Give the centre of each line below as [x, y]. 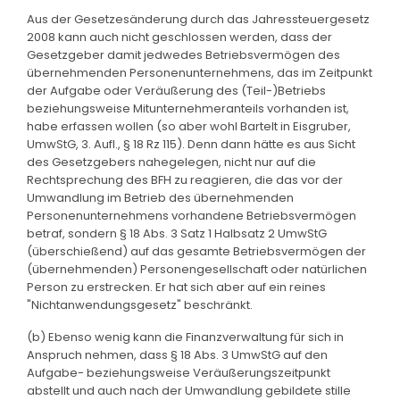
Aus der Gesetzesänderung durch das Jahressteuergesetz [198, 19]
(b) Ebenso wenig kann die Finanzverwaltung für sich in [185, 337]
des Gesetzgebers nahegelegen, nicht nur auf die [171, 162]
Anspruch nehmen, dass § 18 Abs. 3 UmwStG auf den [177, 354]
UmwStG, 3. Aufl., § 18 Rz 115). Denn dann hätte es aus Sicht [191, 144]
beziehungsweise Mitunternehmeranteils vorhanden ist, [188, 108]
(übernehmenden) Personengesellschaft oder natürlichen [197, 269]
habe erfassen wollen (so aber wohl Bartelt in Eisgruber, [189, 126]
